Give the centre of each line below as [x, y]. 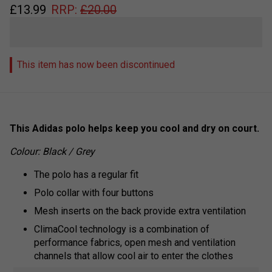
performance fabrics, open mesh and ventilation [135, 242]
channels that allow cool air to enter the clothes [134, 256]
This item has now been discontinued [96, 64]
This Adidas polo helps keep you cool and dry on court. [134, 128]
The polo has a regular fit [86, 174]
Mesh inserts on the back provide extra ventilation [140, 211]
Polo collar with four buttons [94, 192]
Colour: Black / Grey [52, 151]
